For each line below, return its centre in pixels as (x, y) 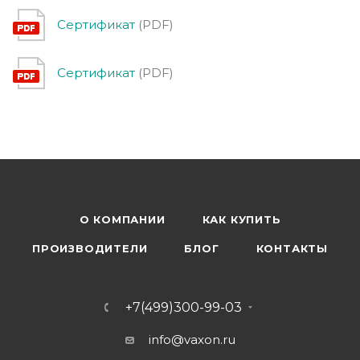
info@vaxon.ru (192, 340)
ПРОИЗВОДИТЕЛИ (90, 248)
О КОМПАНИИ (122, 219)
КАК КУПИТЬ (241, 219)
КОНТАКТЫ (292, 248)
